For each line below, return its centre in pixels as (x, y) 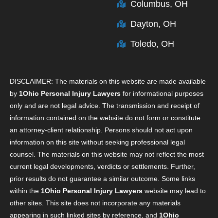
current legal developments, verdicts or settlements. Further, (102, 166)
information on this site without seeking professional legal (97, 142)
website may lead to (174, 191)
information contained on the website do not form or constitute (105, 118)
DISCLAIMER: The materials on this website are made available (108, 81)
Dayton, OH (153, 24)
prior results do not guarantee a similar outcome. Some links (102, 178)
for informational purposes (162, 93)
